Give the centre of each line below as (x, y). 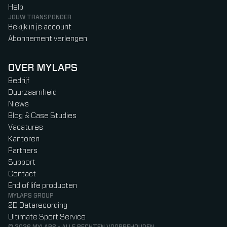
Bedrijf (19, 81)
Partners (23, 151)
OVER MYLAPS (43, 68)
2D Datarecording (38, 206)
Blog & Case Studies (42, 116)
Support (22, 163)
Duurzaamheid (32, 93)
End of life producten (43, 186)
